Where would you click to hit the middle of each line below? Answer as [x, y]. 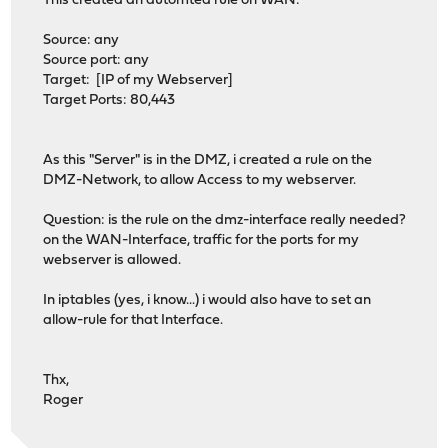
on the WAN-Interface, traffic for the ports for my [201, 241]
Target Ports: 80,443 [109, 101]
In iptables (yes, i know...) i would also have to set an [207, 301]
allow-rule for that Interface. [133, 321]
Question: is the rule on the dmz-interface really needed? [225, 221]
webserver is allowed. [112, 261]
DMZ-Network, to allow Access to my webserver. [200, 181]
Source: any [81, 41]
